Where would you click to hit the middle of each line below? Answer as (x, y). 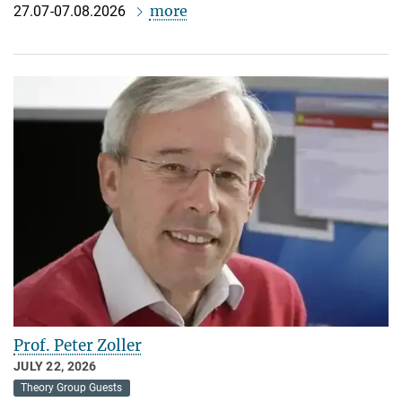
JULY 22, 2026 (55, 367)
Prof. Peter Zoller (78, 346)
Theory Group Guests (72, 388)
